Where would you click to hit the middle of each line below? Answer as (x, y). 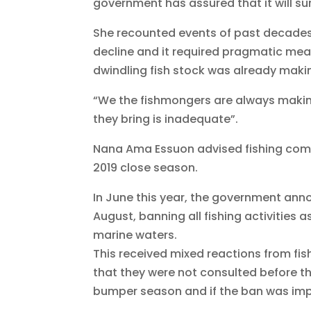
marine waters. (135, 235)
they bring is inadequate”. (166, 119)
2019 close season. (146, 168)
